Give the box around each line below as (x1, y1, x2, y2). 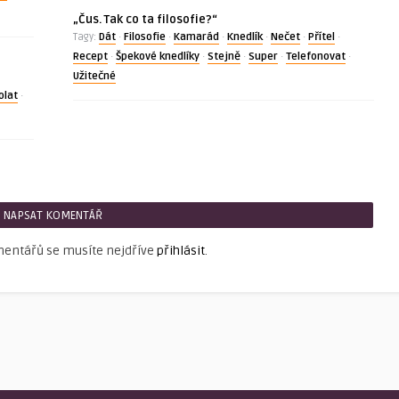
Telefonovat (285, 50, 346, 63)
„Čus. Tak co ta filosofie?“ (72, 12, 217, 27)
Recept (72, 50, 108, 63)
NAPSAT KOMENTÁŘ (3, 208, 102, 223)
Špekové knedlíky (115, 50, 199, 63)
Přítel (307, 30, 335, 44)
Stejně (207, 50, 240, 63)
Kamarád (173, 30, 219, 44)
